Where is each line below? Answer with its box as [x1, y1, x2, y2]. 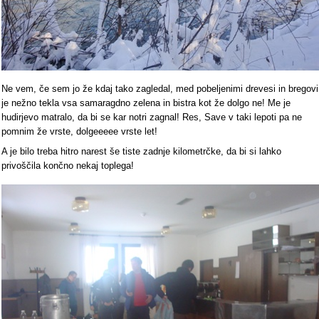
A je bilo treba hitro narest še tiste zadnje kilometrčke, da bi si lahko [1, 145, 281, 157]
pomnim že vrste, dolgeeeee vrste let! [1, 125, 157, 137]
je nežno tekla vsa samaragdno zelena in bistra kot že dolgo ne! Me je [1, 97, 291, 108]
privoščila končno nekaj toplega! [1, 159, 134, 171]
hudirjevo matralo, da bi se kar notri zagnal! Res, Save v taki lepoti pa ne [1, 111, 302, 122]
